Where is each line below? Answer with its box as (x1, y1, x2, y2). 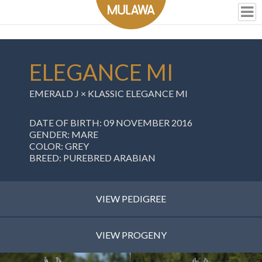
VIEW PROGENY (95, 229, 167, 240)
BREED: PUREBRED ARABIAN (29, 152, 156, 163)
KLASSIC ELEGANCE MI (88, 88, 188, 99)
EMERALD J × (29, 88, 88, 99)
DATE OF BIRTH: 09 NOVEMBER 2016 (29, 117, 192, 128)
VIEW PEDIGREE (96, 193, 166, 204)
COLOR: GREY (29, 140, 89, 151)
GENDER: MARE (29, 129, 98, 140)
